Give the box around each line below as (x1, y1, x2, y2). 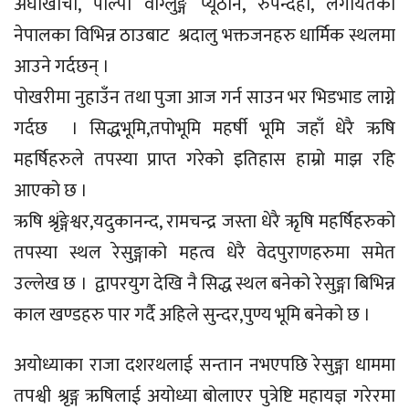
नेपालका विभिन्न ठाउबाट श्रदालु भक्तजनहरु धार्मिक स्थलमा (14, 20, 395, 52)
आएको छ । (14, 175, 88, 207)
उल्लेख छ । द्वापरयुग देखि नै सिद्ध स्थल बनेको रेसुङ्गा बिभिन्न (14, 268, 395, 300)
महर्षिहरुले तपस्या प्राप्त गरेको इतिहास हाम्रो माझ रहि (14, 144, 395, 176)
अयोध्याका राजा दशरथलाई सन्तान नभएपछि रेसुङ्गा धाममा (14, 350, 395, 382)
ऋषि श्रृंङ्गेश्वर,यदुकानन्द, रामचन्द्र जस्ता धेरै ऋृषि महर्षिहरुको (14, 206, 395, 238)
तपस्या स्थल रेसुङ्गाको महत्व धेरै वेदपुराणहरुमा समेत (14, 237, 395, 269)
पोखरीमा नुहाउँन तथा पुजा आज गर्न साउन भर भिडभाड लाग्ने (14, 82, 395, 114)
